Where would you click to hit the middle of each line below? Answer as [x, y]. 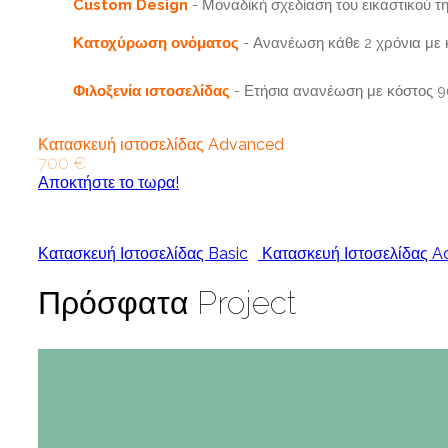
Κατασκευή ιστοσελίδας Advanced [161, 144]
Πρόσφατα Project [167, 303]
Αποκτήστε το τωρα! [108, 182]
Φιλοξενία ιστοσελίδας [153, 90]
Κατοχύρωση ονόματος [156, 42]
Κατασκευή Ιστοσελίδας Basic [143, 253]
